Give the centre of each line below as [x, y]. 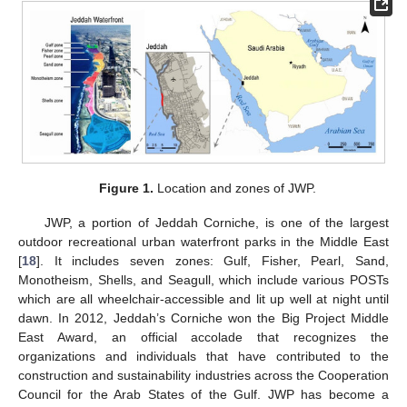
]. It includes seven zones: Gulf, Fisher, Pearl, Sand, [213, 260]
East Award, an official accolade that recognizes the [203, 337]
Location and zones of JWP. [234, 188]
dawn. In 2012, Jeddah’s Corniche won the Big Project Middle [203, 318]
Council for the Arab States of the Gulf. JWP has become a [203, 394]
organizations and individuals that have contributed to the [203, 356]
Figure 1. [126, 188]
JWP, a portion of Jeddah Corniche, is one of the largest [216, 222]
